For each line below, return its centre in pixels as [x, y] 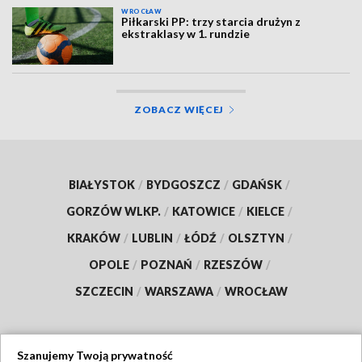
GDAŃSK [257, 184]
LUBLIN [152, 238]
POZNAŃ [166, 264]
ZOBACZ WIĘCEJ [179, 109]
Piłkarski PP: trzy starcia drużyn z [211, 22]
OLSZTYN [256, 238]
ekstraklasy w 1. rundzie [186, 34]
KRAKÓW [93, 238]
